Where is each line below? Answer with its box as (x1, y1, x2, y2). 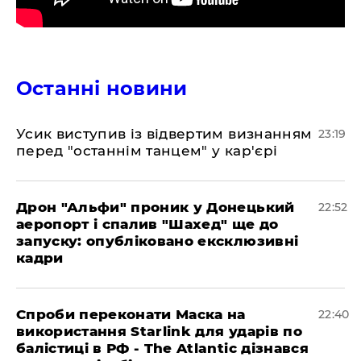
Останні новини (16, 76, 188, 100)
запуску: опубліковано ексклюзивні (16, 232, 299, 249)
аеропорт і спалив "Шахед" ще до (16, 215, 279, 232)
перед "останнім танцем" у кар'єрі (16, 142, 278, 159)
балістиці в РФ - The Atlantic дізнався (16, 339, 309, 356)
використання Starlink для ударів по (16, 322, 302, 339)
